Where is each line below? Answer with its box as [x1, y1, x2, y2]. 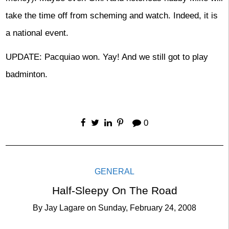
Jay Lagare [44, 203, 85, 213]
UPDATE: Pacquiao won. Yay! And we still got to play [5, 52, 208, 62]
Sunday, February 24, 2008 [98, 203, 196, 213]
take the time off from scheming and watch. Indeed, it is [5, 10, 218, 20]
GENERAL [95, 167, 134, 176]
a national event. [5, 28, 68, 38]
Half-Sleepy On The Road [52, 184, 177, 197]
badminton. [5, 69, 48, 79]
